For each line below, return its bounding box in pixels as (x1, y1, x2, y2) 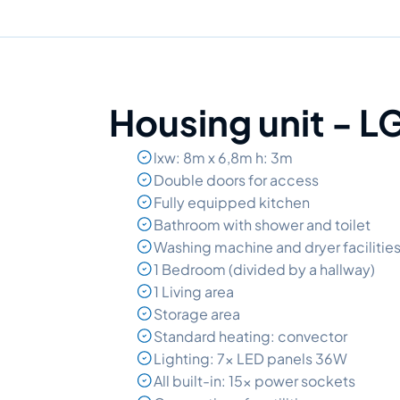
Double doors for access (154, 170, 319, 189)
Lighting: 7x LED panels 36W (154, 348, 347, 368)
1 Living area (154, 281, 234, 301)
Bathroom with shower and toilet (154, 214, 371, 234)
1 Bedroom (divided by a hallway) (154, 259, 375, 279)
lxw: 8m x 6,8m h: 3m (154, 147, 293, 167)
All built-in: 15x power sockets (154, 371, 355, 390)
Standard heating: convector (154, 326, 347, 346)
